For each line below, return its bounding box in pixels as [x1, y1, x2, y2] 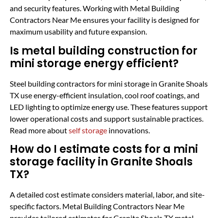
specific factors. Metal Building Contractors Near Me [10, 201, 184, 211]
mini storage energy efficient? [10, 55, 179, 71]
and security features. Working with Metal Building [10, 3, 179, 13]
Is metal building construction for [10, 43, 198, 58]
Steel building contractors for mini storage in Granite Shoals [10, 78, 208, 88]
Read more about [10, 125, 69, 135]
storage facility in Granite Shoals [10, 154, 193, 169]
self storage [69, 125, 107, 135]
